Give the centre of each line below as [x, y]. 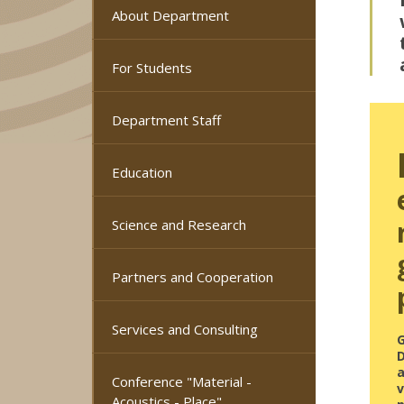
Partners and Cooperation [193, 277]
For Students [152, 68]
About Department [170, 15]
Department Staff [166, 120]
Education [142, 172]
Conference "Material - [182, 381]
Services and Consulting [185, 329]
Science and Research [179, 225]
